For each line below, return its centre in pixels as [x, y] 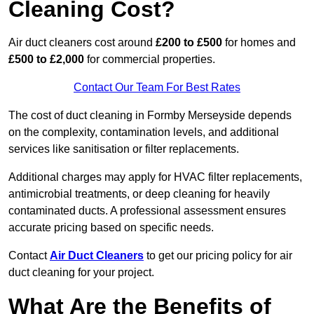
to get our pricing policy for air [219, 256]
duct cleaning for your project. [83, 273]
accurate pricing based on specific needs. [111, 228]
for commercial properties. [150, 60]
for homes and [259, 43]
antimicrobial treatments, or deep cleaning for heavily [139, 194]
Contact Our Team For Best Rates [157, 88]
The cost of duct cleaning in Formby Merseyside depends [150, 116]
